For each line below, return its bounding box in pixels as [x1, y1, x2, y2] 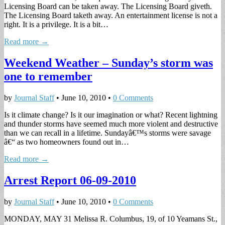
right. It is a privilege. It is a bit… [4, 20, 108, 29]
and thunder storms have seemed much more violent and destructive [4, 119, 218, 128]
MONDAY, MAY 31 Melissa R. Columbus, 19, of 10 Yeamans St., [4, 214, 217, 223]
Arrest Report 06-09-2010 [4, 173, 136, 187]
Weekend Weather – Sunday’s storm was [4, 56, 213, 69]
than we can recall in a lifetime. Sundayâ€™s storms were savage [4, 128, 211, 137]
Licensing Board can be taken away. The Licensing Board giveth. [4, 2, 212, 11]
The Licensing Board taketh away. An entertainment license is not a [4, 11, 217, 20]
